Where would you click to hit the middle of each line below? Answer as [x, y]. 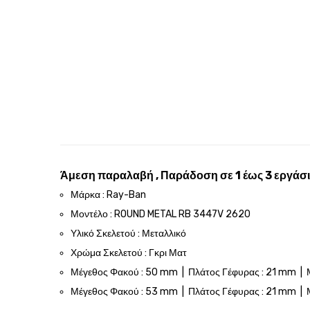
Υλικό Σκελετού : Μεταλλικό [128, 234]
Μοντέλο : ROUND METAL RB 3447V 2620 [161, 214]
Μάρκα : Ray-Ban [108, 195]
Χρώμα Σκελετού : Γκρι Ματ [129, 253]
